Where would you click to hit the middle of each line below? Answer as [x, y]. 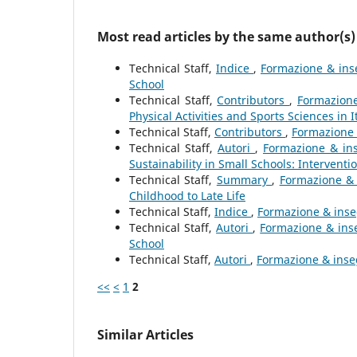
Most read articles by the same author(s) [226, 37]
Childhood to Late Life [187, 196]
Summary [244, 180]
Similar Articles [145, 335]
